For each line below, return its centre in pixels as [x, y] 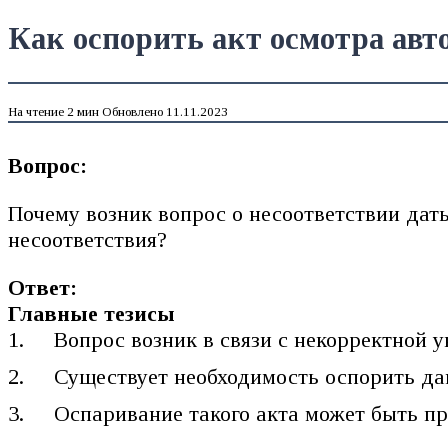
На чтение [36, 112]
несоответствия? [87, 239]
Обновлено [132, 112]
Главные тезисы [91, 313]
